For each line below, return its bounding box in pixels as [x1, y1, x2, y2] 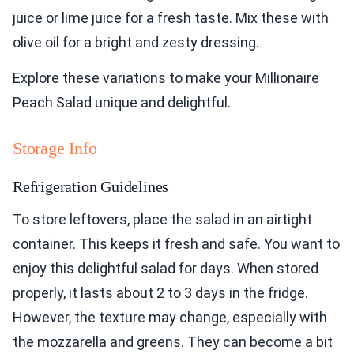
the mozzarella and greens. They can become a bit [13, 333, 333, 351]
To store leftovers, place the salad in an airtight [13, 211, 312, 228]
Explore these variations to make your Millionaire [13, 70, 319, 87]
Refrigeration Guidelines [13, 178, 169, 196]
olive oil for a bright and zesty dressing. [13, 34, 259, 51]
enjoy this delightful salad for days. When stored [13, 260, 318, 277]
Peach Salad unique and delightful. [13, 94, 231, 111]
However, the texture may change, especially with [13, 309, 327, 326]
